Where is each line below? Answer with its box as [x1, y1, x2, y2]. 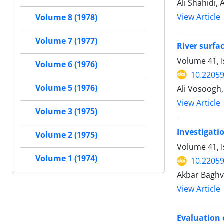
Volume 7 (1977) [35, 35, 97, 47]
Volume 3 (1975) [35, 106, 97, 117]
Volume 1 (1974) [35, 153, 97, 164]
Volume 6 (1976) [35, 59, 97, 70]
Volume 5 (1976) [35, 82, 97, 94]
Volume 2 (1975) [35, 129, 97, 141]
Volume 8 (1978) [35, 12, 97, 23]
